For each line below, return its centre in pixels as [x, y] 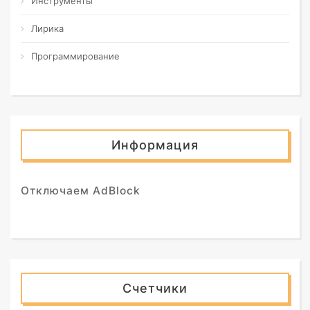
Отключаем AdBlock [81, 191]
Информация [155, 145]
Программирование [75, 56]
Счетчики [155, 288]
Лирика [47, 28]
